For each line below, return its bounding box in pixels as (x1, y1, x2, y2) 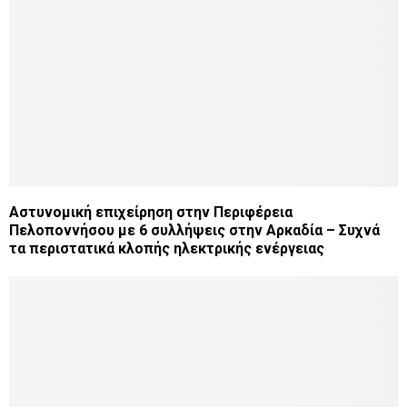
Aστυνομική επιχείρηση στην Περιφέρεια (9, 203, 293, 221)
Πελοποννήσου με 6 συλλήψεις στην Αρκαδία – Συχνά (9, 221, 380, 239)
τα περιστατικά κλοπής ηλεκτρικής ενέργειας (9, 239, 324, 257)
